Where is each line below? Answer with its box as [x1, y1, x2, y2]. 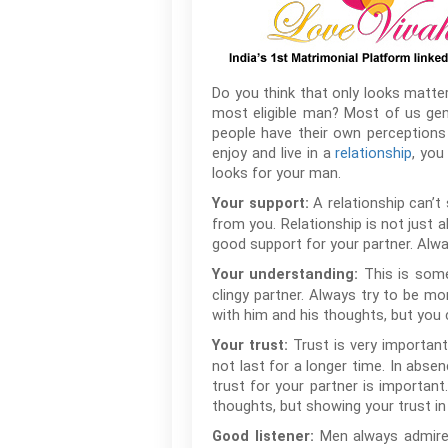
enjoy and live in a [212, 144, 336, 162]
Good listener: [212, 428, 320, 445]
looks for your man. [212, 164, 341, 182]
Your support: [212, 195, 314, 212]
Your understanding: [212, 266, 364, 283]
